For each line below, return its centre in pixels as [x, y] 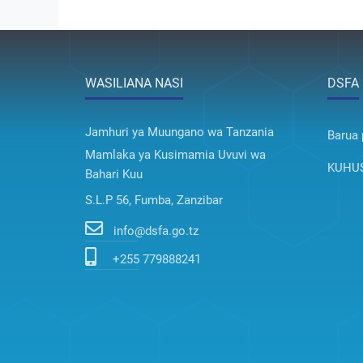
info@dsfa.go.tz [156, 231]
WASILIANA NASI [134, 83]
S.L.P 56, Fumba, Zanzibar [154, 201]
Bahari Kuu [114, 175]
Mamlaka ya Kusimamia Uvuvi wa [175, 155]
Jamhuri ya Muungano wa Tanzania [179, 132]
